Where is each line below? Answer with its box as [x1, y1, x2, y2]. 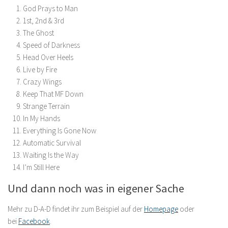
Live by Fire [23, 64, 57, 74]
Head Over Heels [23, 52, 73, 62]
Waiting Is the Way [23, 150, 79, 160]
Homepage [144, 204, 178, 214]
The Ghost [23, 27, 54, 38]
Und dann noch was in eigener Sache [8, 181, 184, 195]
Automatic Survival [23, 137, 81, 148]
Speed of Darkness [23, 40, 80, 50]
